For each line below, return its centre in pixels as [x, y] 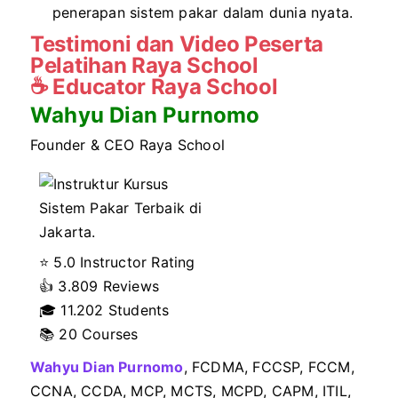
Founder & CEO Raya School [127, 145]
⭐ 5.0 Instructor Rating [117, 262]
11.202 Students [115, 310]
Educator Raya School [165, 87]
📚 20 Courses [89, 334]
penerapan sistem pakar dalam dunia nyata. [203, 12]
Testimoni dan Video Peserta [177, 44]
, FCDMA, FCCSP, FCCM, [269, 367]
